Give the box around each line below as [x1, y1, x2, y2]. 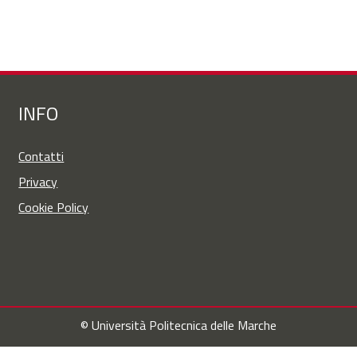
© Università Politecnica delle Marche [80, 316, 277, 335]
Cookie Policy [18, 198, 89, 217]
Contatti [18, 147, 65, 166]
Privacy [18, 172, 58, 191]
